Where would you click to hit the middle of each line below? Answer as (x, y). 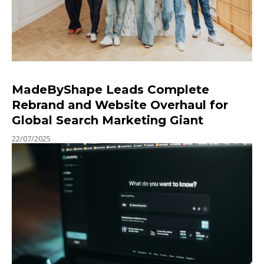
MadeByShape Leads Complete (110, 90)
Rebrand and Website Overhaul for (120, 105)
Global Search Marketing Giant (108, 121)
